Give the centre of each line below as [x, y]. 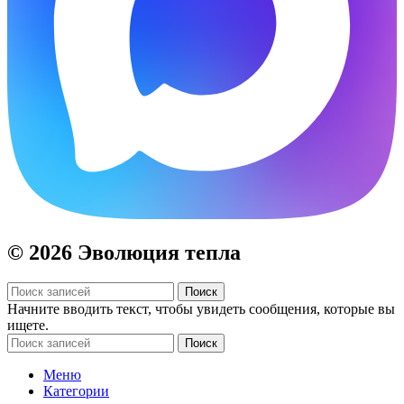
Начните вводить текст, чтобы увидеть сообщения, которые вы [201, 309]
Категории [76, 391]
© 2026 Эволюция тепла [124, 252]
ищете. [28, 326]
